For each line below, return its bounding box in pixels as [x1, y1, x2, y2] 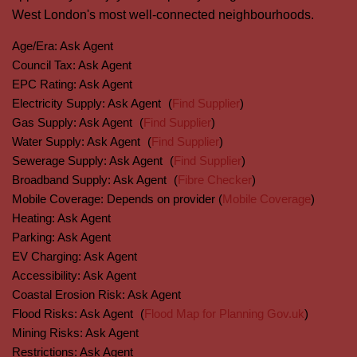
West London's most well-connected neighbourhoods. [12, 8, 314, 22]
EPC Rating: [12, 77, 76, 91]
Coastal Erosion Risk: [12, 288, 125, 301]
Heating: [12, 211, 55, 225]
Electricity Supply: [12, 96, 105, 110]
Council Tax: [12, 58, 76, 72]
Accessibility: [12, 269, 80, 282]
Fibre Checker [178, 173, 252, 186]
